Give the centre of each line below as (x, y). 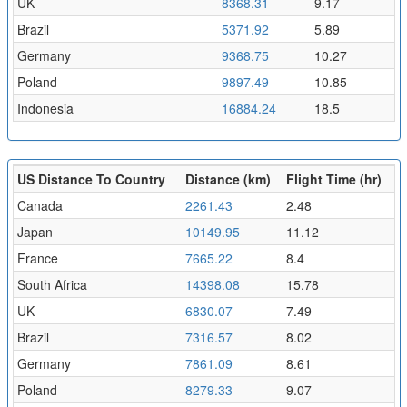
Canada (40, 205)
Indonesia (45, 108)
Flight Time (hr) (333, 179)
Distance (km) (228, 179)
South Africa (52, 284)
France (37, 258)
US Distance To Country (91, 179)
